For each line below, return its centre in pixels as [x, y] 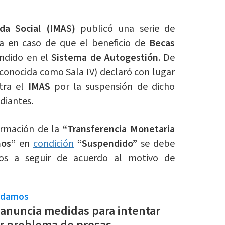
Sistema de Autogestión [105, 58]
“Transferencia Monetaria [119, 129]
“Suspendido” [107, 144]
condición [53, 144]
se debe [158, 144]
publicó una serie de [125, 29]
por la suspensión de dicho [113, 87]
